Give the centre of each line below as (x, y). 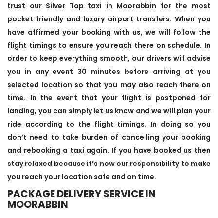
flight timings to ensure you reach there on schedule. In (109, 45)
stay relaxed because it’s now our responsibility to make (109, 164)
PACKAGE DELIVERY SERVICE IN (82, 194)
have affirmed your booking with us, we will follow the (109, 32)
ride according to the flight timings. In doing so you (109, 124)
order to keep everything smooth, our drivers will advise (109, 59)
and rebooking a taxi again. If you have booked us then (109, 151)
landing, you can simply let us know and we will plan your (109, 111)
